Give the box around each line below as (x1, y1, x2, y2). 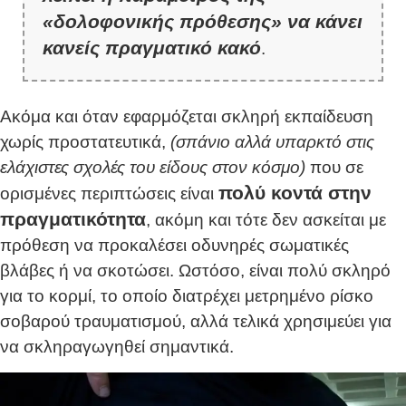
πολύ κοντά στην (218, 181, 372, 203)
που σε (305, 157, 363, 177)
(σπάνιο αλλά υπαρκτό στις (170, 131, 374, 151)
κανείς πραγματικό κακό (43, 36, 261, 58)
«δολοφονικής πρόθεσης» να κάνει (43, 10, 362, 32)
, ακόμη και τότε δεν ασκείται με (146, 209, 386, 229)
